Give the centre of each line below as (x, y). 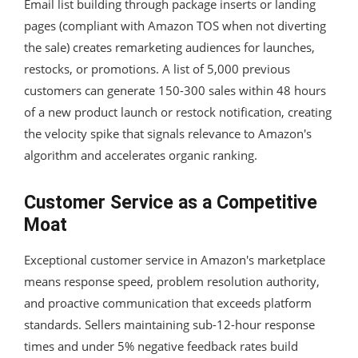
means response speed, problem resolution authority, (172, 281)
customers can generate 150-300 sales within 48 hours (175, 90)
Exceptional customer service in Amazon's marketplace (175, 259)
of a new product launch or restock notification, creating (178, 111)
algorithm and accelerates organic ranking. (141, 155)
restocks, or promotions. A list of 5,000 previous (157, 68)
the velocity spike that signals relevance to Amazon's (168, 133)
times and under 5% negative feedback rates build (161, 346)
